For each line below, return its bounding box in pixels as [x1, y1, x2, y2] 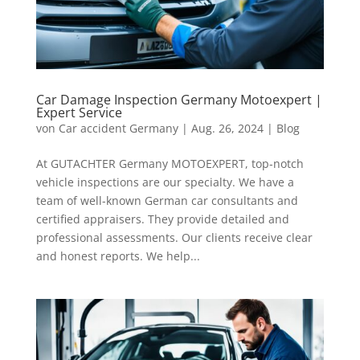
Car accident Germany [58, 121, 178, 137]
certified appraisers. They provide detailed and [35, 211, 289, 227]
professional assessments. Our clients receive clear [35, 230, 313, 246]
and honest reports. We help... [35, 248, 200, 264]
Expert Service [35, 104, 122, 122]
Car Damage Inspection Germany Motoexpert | [35, 91, 322, 109]
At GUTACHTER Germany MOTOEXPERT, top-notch [35, 156, 304, 172]
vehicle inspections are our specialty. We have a [35, 174, 294, 190]
